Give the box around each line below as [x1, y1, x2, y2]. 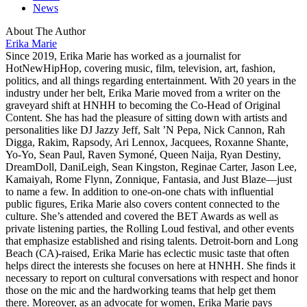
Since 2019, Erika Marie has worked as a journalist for [5, 49, 241, 62]
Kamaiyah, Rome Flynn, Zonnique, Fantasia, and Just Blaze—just [5, 173, 292, 185]
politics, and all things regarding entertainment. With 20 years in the [5, 74, 296, 86]
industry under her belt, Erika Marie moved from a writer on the [5, 86, 280, 99]
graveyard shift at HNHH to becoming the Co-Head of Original [5, 99, 280, 111]
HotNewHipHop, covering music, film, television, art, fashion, [5, 62, 275, 74]
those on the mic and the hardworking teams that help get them [5, 284, 275, 296]
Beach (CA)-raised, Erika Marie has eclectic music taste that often [5, 247, 289, 259]
